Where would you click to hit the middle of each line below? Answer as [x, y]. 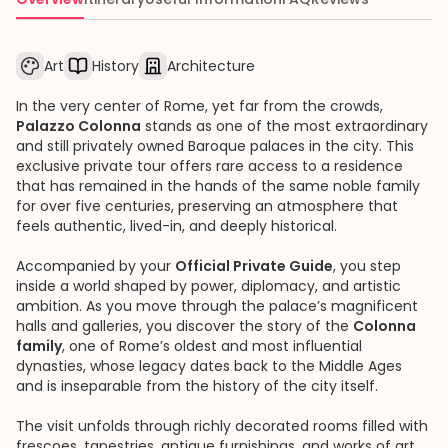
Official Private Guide [254, 266]
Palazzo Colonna [78, 126]
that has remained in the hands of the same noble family [218, 186]
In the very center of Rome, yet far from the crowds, [199, 106]
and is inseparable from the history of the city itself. [197, 386]
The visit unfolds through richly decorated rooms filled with [222, 426]
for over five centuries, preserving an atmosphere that [207, 206]
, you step [367, 266]
